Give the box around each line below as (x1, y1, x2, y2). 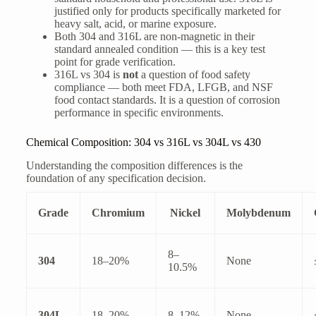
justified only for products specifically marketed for (54, 4, 281, 17)
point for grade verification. (54, 55, 176, 68)
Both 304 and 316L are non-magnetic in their (54, 30, 255, 42)
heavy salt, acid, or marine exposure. (54, 17, 217, 30)
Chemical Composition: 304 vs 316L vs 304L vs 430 (25, 135, 261, 148)
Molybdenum (226, 206, 291, 219)
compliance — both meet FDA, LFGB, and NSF (54, 80, 273, 93)
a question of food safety (138, 68, 250, 80)
